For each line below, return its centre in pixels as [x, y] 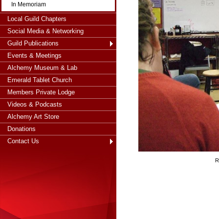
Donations [22, 129]
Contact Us [23, 141]
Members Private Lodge [41, 92]
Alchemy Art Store [33, 117]
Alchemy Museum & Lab [42, 68]
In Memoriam [29, 4]
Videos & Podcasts [35, 104]
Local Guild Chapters [37, 19]
